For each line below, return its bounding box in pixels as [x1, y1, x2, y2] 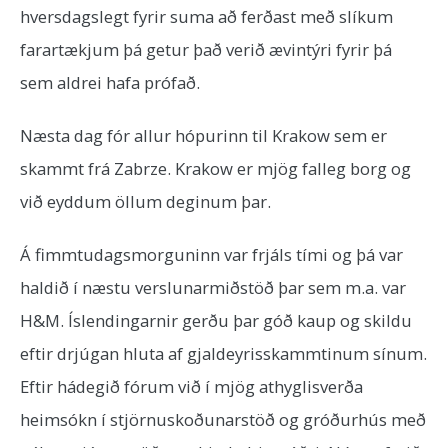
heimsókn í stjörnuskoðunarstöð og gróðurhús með [20, 408, 426, 431]
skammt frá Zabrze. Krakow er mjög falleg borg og [20, 157, 411, 180]
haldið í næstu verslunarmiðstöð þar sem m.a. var [20, 276, 406, 299]
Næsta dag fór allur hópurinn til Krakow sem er [20, 124, 387, 147]
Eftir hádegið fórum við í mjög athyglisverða [20, 375, 363, 398]
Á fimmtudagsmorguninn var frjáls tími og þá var [20, 243, 403, 266]
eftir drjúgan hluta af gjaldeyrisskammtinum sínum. [20, 342, 427, 365]
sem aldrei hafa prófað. [20, 71, 200, 94]
